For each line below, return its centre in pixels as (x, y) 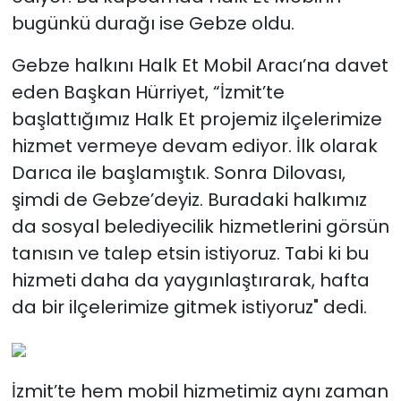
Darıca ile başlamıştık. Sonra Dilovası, (178, 172)
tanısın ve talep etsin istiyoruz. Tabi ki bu (190, 253)
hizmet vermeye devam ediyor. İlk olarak (194, 145)
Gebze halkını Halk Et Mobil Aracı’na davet (200, 65)
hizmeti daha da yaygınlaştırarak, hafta (190, 280)
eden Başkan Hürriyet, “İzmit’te (148, 92)
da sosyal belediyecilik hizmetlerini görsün (200, 226)
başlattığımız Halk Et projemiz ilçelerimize (196, 119)
